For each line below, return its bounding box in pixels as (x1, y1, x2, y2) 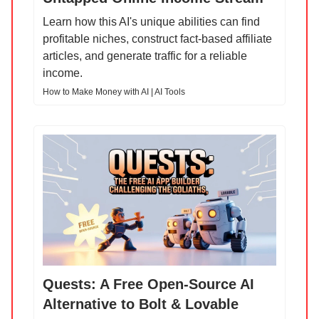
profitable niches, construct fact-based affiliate (43, 33, 272, 46)
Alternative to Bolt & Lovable (43, 296, 239, 313)
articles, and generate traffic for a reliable (43, 50, 247, 63)
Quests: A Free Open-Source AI (43, 276, 254, 293)
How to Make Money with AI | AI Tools (43, 87, 185, 98)
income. (43, 67, 83, 80)
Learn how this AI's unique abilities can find (43, 16, 260, 28)
